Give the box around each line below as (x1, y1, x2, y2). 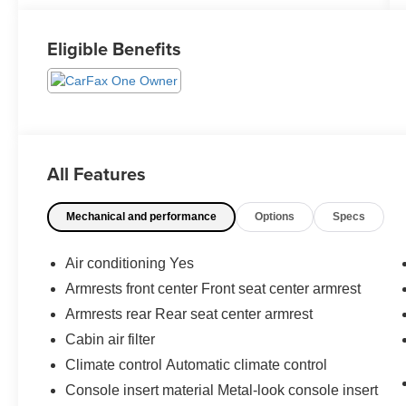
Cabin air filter (65, 331, 156, 347)
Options (255, 210, 295, 224)
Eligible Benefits (47, 35, 182, 63)
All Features (47, 160, 146, 188)
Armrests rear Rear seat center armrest (65, 305, 314, 322)
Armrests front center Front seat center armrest (65, 280, 362, 296)
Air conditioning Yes (65, 255, 195, 271)
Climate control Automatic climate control (65, 356, 328, 372)
